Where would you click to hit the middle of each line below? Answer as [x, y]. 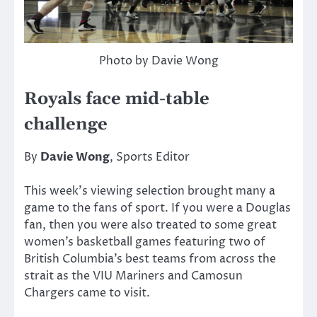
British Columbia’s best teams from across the [150, 259]
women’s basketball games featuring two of [145, 242]
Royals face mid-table [117, 99]
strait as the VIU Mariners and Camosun [133, 276]
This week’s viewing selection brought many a [150, 191]
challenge [66, 125]
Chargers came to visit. [87, 293]
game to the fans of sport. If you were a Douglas [157, 208]
